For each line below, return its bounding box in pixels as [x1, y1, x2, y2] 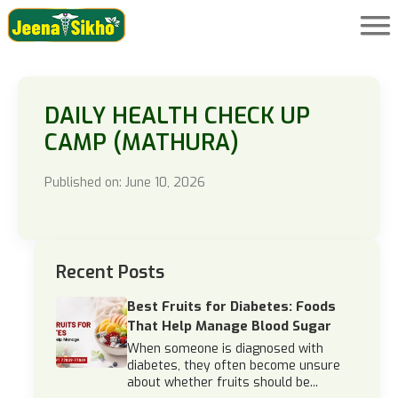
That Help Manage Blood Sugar [127, 317, 331, 335]
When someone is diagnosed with [127, 340, 323, 357]
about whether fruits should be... [127, 374, 318, 391]
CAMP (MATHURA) [44, 128, 239, 157]
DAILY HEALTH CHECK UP [44, 101, 310, 131]
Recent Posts [56, 260, 164, 284]
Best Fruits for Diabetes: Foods [127, 298, 336, 315]
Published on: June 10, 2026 [44, 174, 205, 191]
